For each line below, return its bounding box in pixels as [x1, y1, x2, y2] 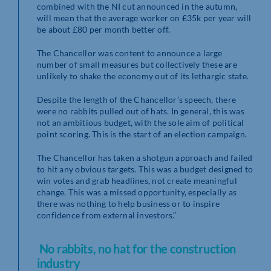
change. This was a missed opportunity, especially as [37, 187, 237, 198]
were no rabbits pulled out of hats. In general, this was [37, 106, 244, 117]
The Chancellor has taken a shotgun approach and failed [37, 152, 253, 163]
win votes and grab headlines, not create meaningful [37, 175, 237, 186]
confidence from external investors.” [37, 210, 177, 221]
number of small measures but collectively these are [37, 59, 237, 70]
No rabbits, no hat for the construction [39, 241, 237, 256]
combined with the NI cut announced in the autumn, [37, 1, 238, 12]
